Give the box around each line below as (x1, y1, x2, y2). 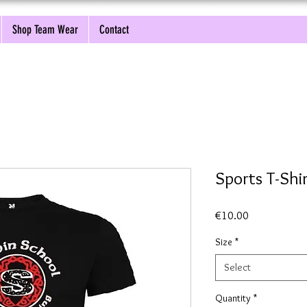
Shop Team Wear (12, 23, 78, 36)
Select (224, 261, 251, 274)
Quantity (215, 292, 251, 305)
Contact (99, 23, 129, 36)
